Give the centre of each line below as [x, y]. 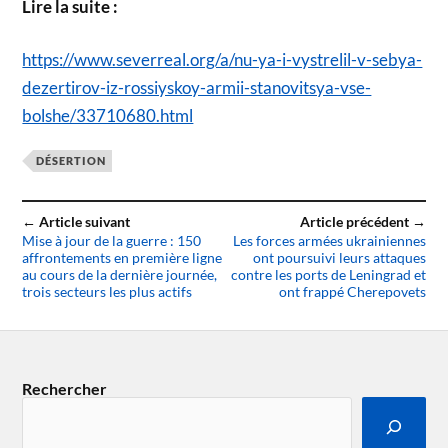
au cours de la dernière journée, [120, 275]
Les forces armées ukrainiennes [329, 241]
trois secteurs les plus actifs [107, 292]
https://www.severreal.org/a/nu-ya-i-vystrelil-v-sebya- [222, 60]
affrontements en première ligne [122, 258]
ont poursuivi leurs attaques [339, 258]
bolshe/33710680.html [108, 116]
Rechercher [65, 389]
